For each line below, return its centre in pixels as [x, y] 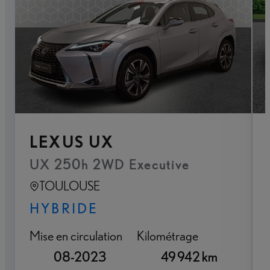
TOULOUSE [70, 186]
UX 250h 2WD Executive [110, 165]
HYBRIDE [64, 209]
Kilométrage [168, 236]
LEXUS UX [72, 142]
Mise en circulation [76, 236]
